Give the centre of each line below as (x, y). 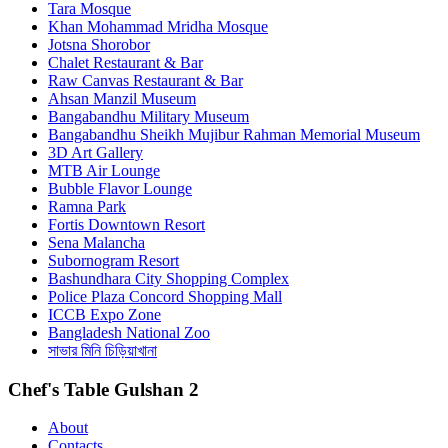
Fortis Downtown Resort (126, 224)
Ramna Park (87, 206)
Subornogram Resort (113, 260)
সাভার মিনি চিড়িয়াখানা (102, 350)
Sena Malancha (96, 242)
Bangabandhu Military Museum (148, 116)
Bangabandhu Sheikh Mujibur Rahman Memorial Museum (234, 134)
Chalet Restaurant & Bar (125, 62)
